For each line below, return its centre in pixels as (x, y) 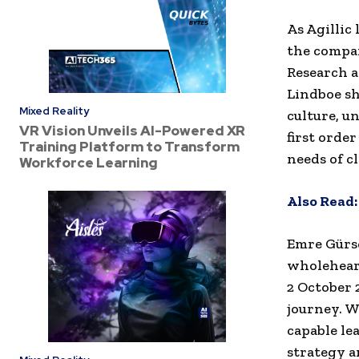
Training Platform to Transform (129, 147)
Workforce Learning (89, 163)
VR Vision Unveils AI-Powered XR (132, 131)
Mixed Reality (54, 111)
